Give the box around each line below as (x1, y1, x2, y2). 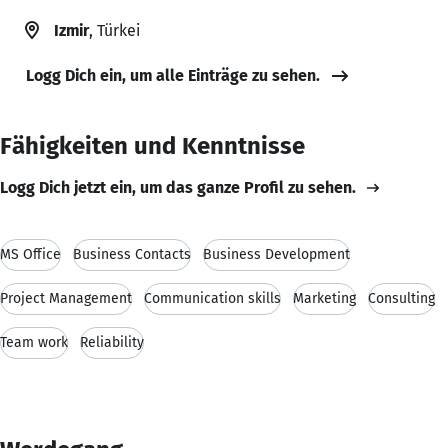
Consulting (368, 289, 435, 307)
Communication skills (144, 289, 281, 307)
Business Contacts (73, 245, 191, 263)
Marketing (293, 289, 356, 307)
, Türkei (89, 20, 140, 40)
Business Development (203, 245, 350, 263)
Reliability (80, 333, 144, 351)
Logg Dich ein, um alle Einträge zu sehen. (26, 65, 320, 85)
